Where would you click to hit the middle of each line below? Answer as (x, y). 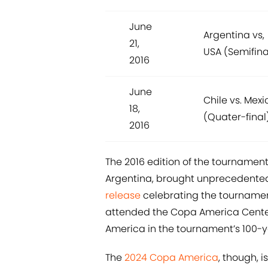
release (123, 195)
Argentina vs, (234, 35)
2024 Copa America (171, 257)
